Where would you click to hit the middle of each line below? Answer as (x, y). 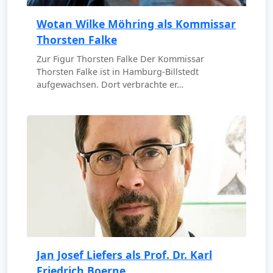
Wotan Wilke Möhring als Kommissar (136, 23)
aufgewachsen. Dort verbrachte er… (110, 84)
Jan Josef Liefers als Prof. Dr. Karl (124, 254)
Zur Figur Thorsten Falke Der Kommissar (120, 58)
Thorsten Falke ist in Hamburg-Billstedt (118, 71)
